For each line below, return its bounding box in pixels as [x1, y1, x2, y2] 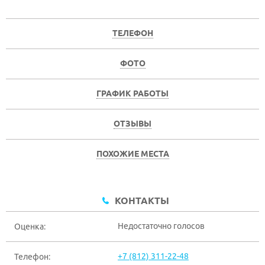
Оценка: [14, 222, 46, 231]
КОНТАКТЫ [114, 195, 169, 206]
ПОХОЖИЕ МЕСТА [96, 149, 169, 159]
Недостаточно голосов [118, 221, 205, 231]
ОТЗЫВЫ [114, 119, 151, 128]
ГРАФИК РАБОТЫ [96, 89, 169, 98]
